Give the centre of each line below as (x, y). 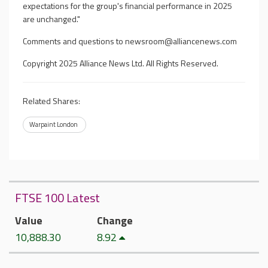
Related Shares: (51, 101)
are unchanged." (51, 19)
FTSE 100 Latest (57, 198)
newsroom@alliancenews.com (181, 41)
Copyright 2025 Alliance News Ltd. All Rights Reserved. (121, 63)
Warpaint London (54, 124)
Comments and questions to (74, 41)
